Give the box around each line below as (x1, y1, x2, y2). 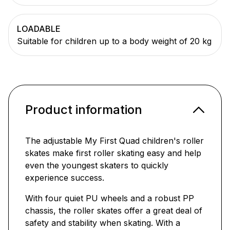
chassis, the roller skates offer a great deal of (25, 205, 202, 216)
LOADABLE (17, 24, 61, 34)
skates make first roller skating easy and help (25, 148, 201, 159)
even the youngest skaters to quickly (25, 160, 168, 171)
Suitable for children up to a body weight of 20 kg (17, 36, 212, 47)
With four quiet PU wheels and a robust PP (25, 193, 194, 204)
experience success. (25, 172, 104, 183)
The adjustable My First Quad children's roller (25, 136, 204, 146)
